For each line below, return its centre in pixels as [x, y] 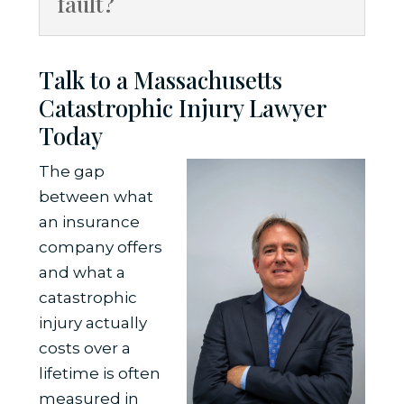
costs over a [84, 349]
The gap [71, 172]
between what [96, 197]
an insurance [89, 222]
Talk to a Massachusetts [160, 80]
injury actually [92, 323]
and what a [82, 273]
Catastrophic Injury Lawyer [182, 108]
